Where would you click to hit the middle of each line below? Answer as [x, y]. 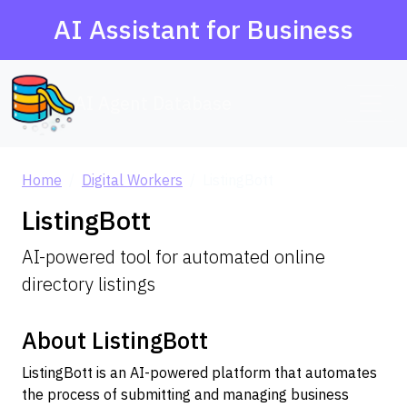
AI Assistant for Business [203, 30]
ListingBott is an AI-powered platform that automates [199, 372]
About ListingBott [115, 340]
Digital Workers [132, 180]
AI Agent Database [153, 103]
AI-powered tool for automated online [174, 257]
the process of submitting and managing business [185, 394]
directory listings [89, 284]
